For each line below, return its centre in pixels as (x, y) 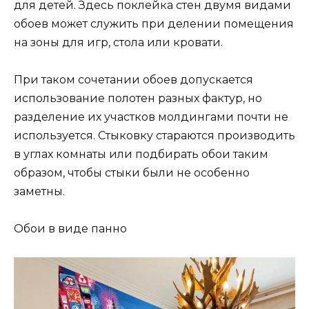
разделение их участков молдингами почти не (151, 117)
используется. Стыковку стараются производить (154, 136)
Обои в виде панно (70, 229)
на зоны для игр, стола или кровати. (118, 43)
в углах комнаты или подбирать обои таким (141, 154)
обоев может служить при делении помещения (154, 24)
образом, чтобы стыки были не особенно (132, 173)
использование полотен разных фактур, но (138, 99)
